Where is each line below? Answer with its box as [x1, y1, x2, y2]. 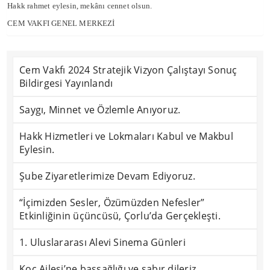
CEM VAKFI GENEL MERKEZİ [7, 19, 115, 28]
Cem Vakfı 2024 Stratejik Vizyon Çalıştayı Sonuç [19, 63, 237, 77]
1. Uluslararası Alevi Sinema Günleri [19, 236, 186, 249]
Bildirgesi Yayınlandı [19, 77, 113, 90]
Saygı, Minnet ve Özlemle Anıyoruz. [19, 103, 181, 116]
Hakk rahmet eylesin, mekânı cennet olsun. [7, 1, 152, 10]
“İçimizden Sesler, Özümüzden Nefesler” [19, 196, 205, 209]
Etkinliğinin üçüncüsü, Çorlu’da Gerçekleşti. [19, 209, 221, 222]
